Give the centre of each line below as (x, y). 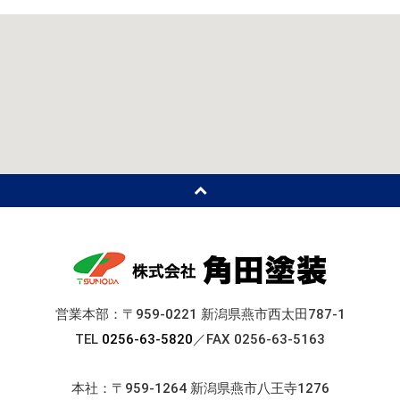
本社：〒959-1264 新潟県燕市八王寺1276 (200, 388)
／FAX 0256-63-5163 (259, 339)
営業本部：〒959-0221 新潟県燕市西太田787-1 (200, 315)
